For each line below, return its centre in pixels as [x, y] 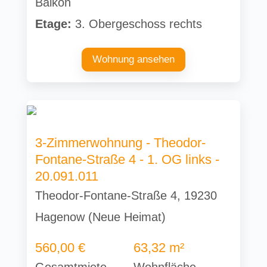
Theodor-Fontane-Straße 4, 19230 [126, 196]
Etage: [54, 24]
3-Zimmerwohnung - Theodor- [121, 143]
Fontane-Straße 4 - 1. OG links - [128, 160]
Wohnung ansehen [133, 60]
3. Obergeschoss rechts [137, 24]
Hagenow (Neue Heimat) [101, 217]
